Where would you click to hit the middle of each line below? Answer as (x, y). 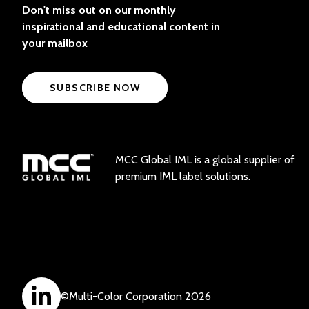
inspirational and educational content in (121, 27)
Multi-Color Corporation (126, 296)
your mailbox (55, 43)
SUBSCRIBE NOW (95, 88)
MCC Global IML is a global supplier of (205, 160)
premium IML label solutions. (183, 176)
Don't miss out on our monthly (99, 10)
